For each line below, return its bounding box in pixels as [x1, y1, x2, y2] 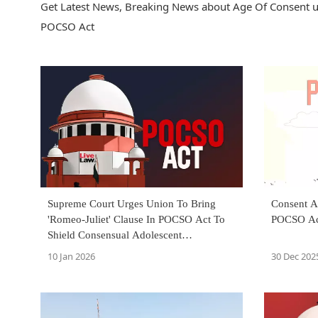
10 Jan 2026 [48, 250, 95, 263]
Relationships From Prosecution [48, 245, 188, 257]
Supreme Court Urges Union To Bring [48, 198, 216, 210]
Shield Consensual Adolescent [48, 229, 182, 241]
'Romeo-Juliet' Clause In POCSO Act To [48, 214, 225, 226]
